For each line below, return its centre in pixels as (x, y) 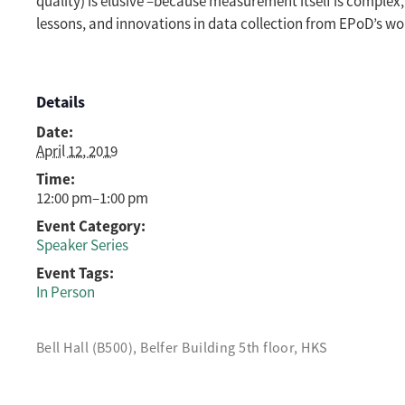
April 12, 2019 (77, 152)
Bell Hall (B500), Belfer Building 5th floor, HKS (182, 348)
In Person (66, 293)
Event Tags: (75, 273)
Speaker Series (82, 246)
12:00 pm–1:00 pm (92, 199)
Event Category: (91, 226)
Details (61, 103)
